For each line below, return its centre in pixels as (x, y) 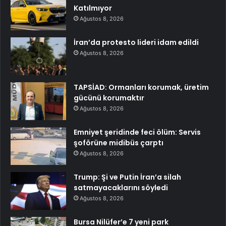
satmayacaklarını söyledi (121, 188)
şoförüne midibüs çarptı (119, 143)
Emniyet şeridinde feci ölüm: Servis (137, 132)
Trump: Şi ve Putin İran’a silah (127, 177)
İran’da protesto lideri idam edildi (136, 43)
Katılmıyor (93, 8)
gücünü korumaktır (109, 98)
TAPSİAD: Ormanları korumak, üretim (141, 88)
